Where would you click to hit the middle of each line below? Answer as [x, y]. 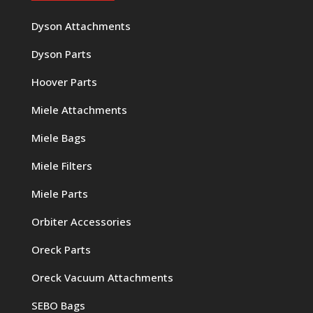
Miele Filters [61, 165]
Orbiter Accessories [81, 221]
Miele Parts [59, 193]
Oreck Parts [61, 249]
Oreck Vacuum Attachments [102, 277]
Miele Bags [58, 137]
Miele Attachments [79, 109]
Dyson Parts [61, 53]
